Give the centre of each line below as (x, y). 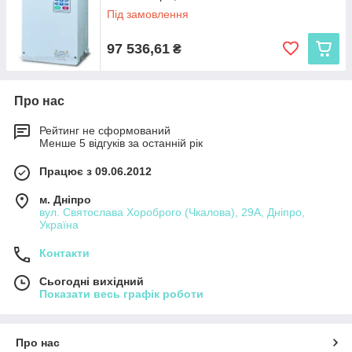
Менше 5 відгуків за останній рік (121, 143)
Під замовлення (148, 14)
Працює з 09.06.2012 (95, 171)
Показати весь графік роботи (121, 294)
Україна (59, 225)
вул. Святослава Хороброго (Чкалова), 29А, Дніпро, (172, 212)
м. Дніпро (65, 200)
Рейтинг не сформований (105, 130)
